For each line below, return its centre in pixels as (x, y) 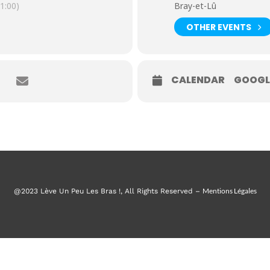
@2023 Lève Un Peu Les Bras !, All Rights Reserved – (108, 191)
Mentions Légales (229, 190)
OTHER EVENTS (219, 27)
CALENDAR (198, 80)
